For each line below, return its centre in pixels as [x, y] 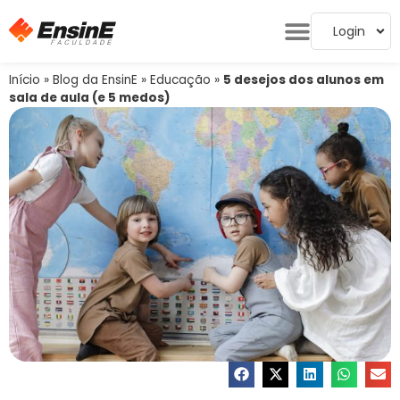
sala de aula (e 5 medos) [90, 98]
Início [25, 80]
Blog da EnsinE [95, 80]
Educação [180, 80]
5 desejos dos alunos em [304, 80]
